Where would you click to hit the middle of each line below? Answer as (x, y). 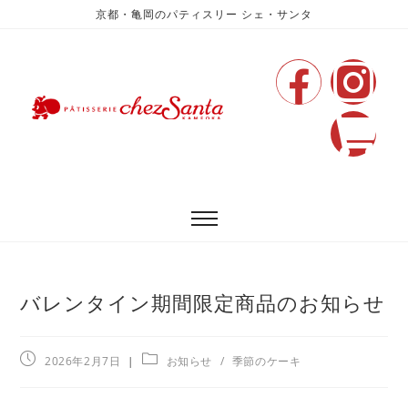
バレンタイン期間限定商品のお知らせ (203, 303)
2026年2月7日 (83, 362)
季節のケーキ (266, 362)
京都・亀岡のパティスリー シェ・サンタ (204, 14)
